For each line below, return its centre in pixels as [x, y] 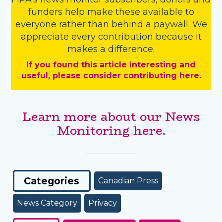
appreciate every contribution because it [111, 37]
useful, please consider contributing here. [111, 76]
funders [46, 12]
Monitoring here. [111, 131]
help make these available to [129, 12]
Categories [52, 181]
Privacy [102, 203]
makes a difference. [111, 49]
